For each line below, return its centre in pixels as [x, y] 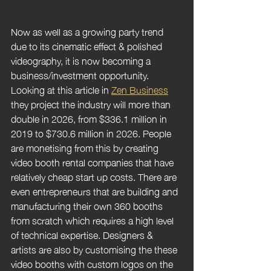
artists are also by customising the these [95, 248]
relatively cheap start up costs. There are [95, 176]
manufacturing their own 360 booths [88, 205]
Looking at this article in [61, 89]
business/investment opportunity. [81, 74]
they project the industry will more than [92, 103]
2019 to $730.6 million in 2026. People [92, 132]
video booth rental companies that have [93, 161]
